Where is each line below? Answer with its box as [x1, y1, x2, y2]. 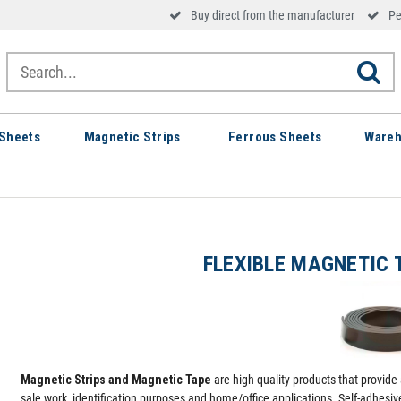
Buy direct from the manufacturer [191, 8, 355, 22]
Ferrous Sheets [227, 129, 322, 145]
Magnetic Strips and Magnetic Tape [21, 372, 212, 387]
